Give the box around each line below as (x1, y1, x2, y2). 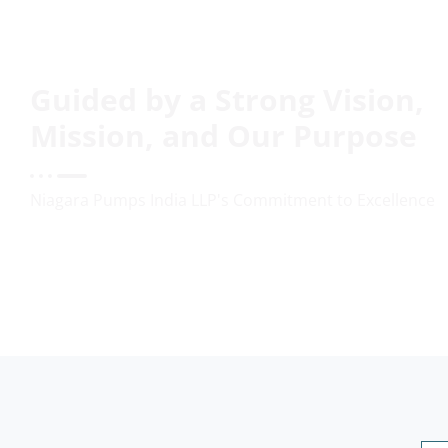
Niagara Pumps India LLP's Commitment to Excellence (30, 188, 435, 211)
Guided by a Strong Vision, (30, 78, 424, 120)
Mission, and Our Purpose (30, 114, 417, 156)
